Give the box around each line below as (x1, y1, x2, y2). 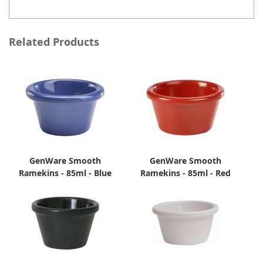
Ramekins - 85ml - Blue (19, 167, 112, 179)
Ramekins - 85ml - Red (140, 167, 231, 179)
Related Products (9, 35, 99, 50)
